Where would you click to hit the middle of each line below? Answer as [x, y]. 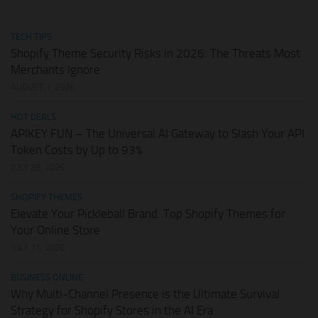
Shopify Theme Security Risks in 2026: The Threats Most [155, 54]
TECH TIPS [31, 37]
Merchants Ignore [55, 70]
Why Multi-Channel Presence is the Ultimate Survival [145, 294]
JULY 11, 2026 [38, 248]
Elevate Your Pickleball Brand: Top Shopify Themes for [148, 214]
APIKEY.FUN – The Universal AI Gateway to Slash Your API [158, 134]
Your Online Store [55, 230]
